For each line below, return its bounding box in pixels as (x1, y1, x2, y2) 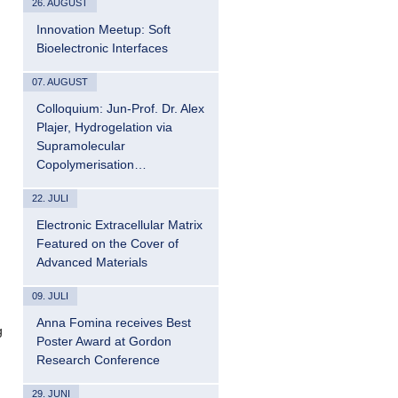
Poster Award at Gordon (36, 334, 171, 348)
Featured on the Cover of (36, 236, 179, 251)
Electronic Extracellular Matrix (36, 218, 203, 232)
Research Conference (36, 353, 160, 367)
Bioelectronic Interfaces (36, 41, 168, 55)
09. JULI (32, 291, 68, 301)
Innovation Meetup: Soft (36, 22, 171, 36)
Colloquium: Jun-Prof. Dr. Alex (36, 101, 204, 115)
